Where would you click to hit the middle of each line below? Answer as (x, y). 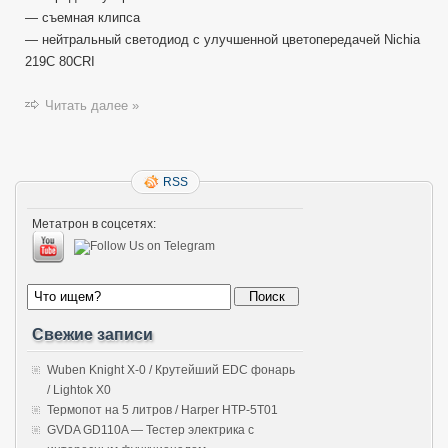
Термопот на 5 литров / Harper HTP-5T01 (162, 409)
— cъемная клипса (82, 17)
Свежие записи (92, 334)
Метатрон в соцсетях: (94, 223)
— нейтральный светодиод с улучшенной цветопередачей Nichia (222, 39)
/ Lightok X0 (79, 389)
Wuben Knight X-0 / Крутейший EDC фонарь (171, 369)
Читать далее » (92, 105)
